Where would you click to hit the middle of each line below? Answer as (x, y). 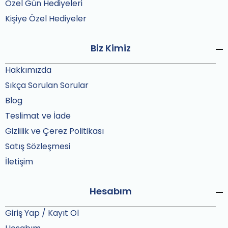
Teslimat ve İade (38, 116)
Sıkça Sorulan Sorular (47, 85)
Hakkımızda (28, 70)
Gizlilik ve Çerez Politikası (54, 131)
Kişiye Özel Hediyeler (46, 19)
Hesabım (110, 191)
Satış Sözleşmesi (38, 146)
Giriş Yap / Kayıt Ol (42, 213)
